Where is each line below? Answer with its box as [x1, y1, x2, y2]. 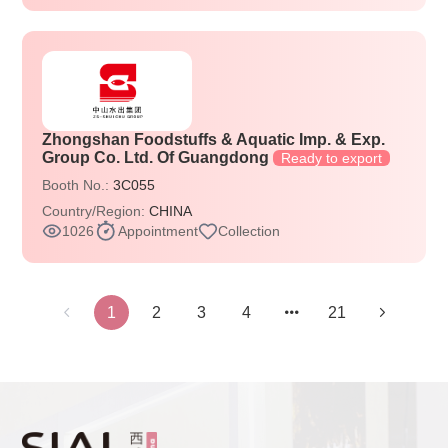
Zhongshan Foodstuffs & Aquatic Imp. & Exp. [42, 131, 386, 148]
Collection [218, 223, 281, 239]
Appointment [118, 223, 199, 239]
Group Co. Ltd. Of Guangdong [42, 149, 274, 166]
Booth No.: [42, 177, 114, 193]
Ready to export [281, 150, 383, 166]
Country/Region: [42, 203, 150, 219]
